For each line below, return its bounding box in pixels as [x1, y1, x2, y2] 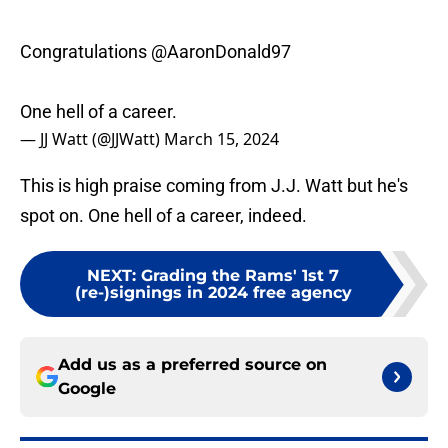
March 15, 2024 [164, 128, 279, 151]
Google [58, 379, 116, 399]
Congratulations [20, 41, 151, 63]
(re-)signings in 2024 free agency [74, 283, 352, 303]
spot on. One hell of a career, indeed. [20, 205, 307, 227]
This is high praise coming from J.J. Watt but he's [20, 175, 408, 197]
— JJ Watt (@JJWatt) [20, 128, 164, 151]
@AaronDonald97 [151, 41, 291, 63]
